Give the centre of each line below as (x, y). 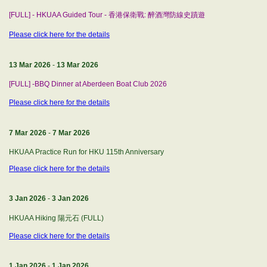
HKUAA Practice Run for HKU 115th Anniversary (86, 152)
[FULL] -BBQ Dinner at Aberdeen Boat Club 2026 (88, 84)
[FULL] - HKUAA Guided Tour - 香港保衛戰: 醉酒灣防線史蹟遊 (107, 15)
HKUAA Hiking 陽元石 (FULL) (56, 218)
